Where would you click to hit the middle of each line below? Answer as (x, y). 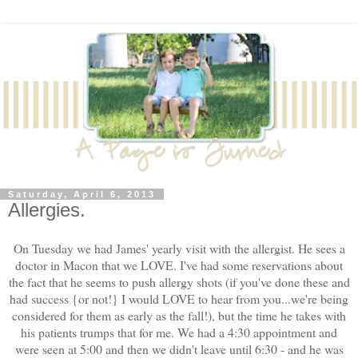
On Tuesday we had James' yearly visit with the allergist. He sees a (179, 248)
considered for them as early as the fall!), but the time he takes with (179, 315)
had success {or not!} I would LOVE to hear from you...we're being (179, 298)
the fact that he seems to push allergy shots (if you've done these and (179, 281)
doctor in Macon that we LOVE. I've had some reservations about (179, 265)
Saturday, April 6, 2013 (82, 195)
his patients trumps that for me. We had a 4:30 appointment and (179, 332)
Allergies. (47, 210)
